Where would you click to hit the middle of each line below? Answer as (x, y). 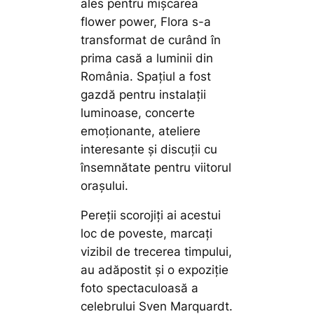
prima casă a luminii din (147, 58)
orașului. (105, 185)
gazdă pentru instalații (144, 94)
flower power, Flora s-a (146, 21)
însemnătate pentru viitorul (156, 167)
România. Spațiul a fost (146, 76)
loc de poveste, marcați (147, 234)
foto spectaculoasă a (140, 288)
